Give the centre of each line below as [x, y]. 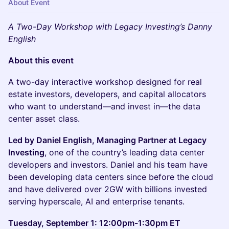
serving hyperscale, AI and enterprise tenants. [96, 201]
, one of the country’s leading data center [124, 152]
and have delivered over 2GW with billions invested [108, 189]
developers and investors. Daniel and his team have [108, 165]
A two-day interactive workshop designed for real [105, 82]
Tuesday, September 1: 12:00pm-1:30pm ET [94, 223]
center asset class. [44, 119]
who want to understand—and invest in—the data [104, 106]
